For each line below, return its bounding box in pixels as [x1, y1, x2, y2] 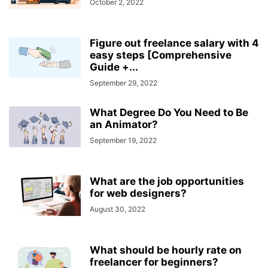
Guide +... [90, 61, 138, 73]
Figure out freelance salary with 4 [90, 37, 259, 49]
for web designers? [90, 187, 187, 199]
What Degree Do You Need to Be [90, 106, 248, 118]
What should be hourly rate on [90, 244, 242, 256]
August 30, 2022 [90, 205, 145, 214]
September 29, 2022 [90, 78, 157, 87]
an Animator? [90, 118, 158, 130]
